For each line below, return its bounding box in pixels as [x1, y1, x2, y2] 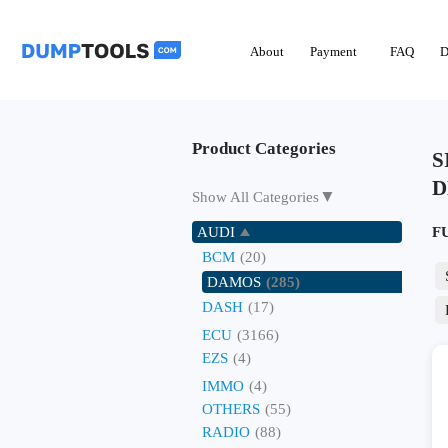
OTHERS [202, 401, 260, 417]
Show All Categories [192, 189, 319, 205]
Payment [310, 44, 357, 59]
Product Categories [192, 139, 336, 158]
